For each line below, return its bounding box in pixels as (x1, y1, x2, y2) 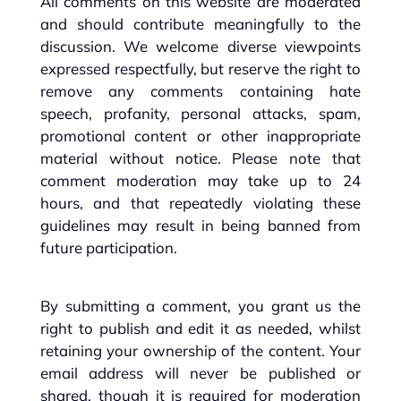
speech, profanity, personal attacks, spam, (39, 104, 362, 124)
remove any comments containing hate (39, 81, 362, 101)
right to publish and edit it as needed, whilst (39, 319, 362, 338)
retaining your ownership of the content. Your (39, 341, 362, 361)
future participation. (39, 238, 177, 258)
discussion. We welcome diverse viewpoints (39, 37, 362, 56)
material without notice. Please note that (39, 149, 362, 168)
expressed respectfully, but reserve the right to (39, 59, 362, 79)
